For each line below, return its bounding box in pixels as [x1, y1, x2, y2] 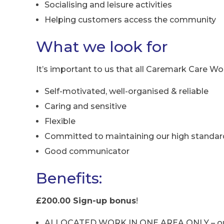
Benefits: [36, 168, 102, 187]
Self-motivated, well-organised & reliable [44, 86, 208, 96]
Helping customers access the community [44, 15, 216, 25]
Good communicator [44, 146, 129, 156]
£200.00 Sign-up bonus [36, 195, 136, 205]
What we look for [36, 37, 168, 56]
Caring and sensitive [44, 101, 126, 111]
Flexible [44, 116, 75, 126]
